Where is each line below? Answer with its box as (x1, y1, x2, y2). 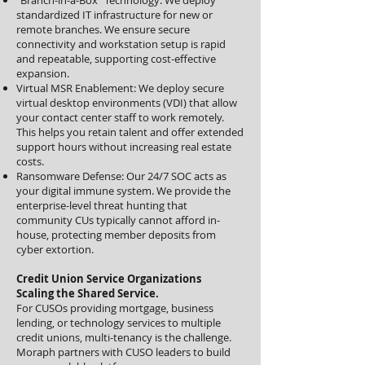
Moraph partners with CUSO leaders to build (16, 345, 231, 359)
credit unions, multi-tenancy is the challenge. (16, 330, 231, 345)
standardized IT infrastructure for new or (16, 7, 213, 22)
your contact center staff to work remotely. (16, 110, 224, 125)
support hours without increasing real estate (16, 139, 231, 154)
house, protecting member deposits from (16, 227, 216, 242)
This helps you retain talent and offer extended (16, 125, 244, 139)
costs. (16, 154, 44, 169)
